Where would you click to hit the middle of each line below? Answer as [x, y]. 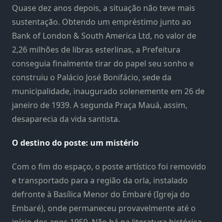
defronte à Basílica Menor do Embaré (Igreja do [101, 194]
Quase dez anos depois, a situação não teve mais [104, 8]
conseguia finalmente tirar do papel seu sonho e [103, 63]
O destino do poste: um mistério [75, 142]
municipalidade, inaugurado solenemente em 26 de [108, 91]
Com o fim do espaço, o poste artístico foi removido [109, 166]
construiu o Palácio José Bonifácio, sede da [92, 77]
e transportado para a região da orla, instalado [100, 180]
